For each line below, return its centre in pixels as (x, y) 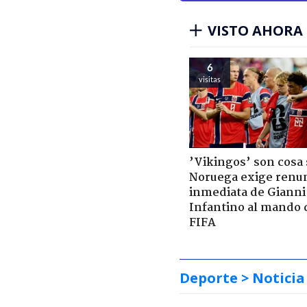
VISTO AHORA (255, 30)
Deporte (209, 278)
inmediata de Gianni (247, 193)
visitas (210, 79)
